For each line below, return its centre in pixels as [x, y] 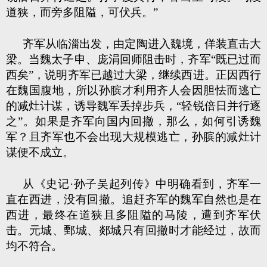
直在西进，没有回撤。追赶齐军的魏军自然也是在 [133, 199]
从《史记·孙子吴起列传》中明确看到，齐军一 [142, 184]
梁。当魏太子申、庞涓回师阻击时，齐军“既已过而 [133, 59]
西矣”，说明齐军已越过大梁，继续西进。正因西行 [133, 75]
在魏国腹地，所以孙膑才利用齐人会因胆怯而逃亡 [133, 90]
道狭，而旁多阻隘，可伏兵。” [82, 12]
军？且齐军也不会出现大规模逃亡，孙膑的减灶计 [133, 137]
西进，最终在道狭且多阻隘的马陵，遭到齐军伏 [133, 215]
